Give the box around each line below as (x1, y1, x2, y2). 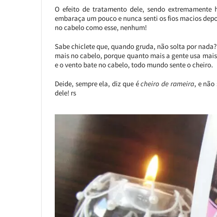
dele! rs (54, 88, 76, 97)
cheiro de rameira (140, 78, 194, 88)
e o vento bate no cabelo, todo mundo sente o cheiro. (54, 60, 213, 69)
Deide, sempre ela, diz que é (54, 78, 141, 88)
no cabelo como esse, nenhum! (54, 22, 147, 32)
